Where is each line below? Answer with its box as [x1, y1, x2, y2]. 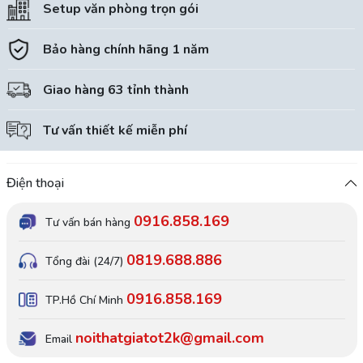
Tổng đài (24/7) [45, 254, 126, 270]
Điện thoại [6, 174, 64, 193]
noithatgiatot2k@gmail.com [75, 328, 264, 348]
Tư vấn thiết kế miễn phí [42, 122, 187, 140]
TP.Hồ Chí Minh [45, 293, 123, 309]
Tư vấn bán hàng [45, 215, 134, 231]
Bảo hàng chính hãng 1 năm [42, 41, 209, 59]
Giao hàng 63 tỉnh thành [42, 81, 189, 100]
